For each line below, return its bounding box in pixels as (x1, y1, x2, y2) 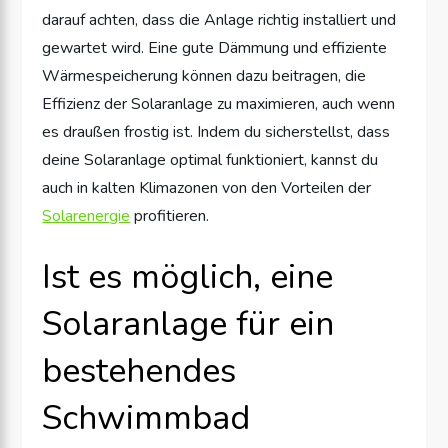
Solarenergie (42, 204, 131, 227)
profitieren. (130, 204, 210, 227)
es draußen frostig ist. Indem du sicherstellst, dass (42, 120, 391, 143)
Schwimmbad (42, 394, 251, 441)
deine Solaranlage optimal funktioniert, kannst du (42, 148, 379, 171)
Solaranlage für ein (42, 300, 335, 347)
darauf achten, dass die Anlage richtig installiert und (42, 8, 397, 31)
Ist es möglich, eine (42, 253, 334, 300)
